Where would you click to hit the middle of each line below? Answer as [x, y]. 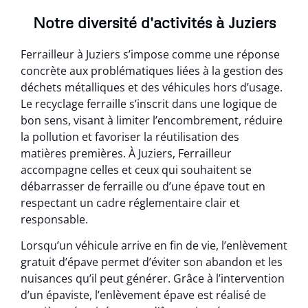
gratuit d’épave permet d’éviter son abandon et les [152, 262]
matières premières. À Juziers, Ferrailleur [126, 153]
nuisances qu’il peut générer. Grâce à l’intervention [153, 279]
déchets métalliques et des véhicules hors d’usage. [152, 87]
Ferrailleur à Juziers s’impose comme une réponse [150, 54]
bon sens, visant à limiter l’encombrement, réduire [152, 120]
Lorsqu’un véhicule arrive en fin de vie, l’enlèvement [154, 246]
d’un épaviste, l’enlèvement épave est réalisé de [143, 295]
